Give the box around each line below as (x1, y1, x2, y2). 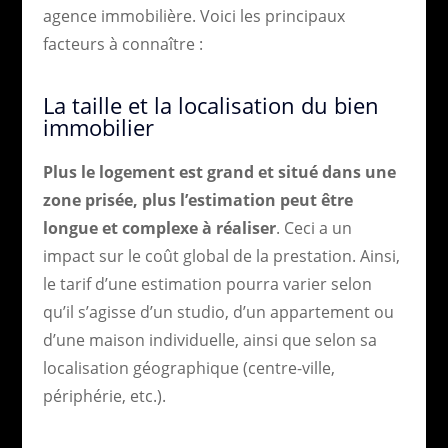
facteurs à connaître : (42, 32, 203, 55)
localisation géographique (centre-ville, (42, 356, 335, 379)
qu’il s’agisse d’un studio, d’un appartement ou (42, 300, 394, 323)
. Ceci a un (275, 216, 352, 239)
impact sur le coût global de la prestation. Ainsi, (42, 244, 400, 267)
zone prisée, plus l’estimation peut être (42, 188, 353, 211)
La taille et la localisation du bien (42, 89, 379, 120)
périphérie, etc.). (42, 384, 166, 407)
